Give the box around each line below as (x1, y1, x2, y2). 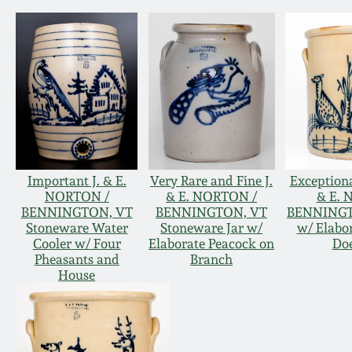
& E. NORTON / (166, 189, 258, 205)
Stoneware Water (25, 220, 128, 236)
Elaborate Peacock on (148, 236, 275, 252)
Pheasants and (34, 251, 119, 268)
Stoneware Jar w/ (160, 220, 263, 236)
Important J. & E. (27, 173, 126, 189)
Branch (190, 251, 233, 268)
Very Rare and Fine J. (150, 173, 273, 189)
